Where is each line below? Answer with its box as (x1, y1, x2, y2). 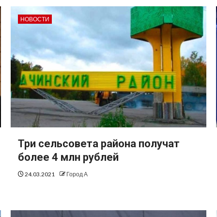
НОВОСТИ (20, 15, 49, 23)
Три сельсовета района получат (17, 138, 180, 150)
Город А (66, 170, 88, 178)
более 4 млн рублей (17, 151, 119, 164)
